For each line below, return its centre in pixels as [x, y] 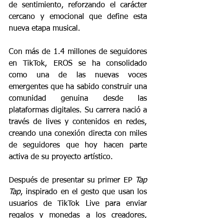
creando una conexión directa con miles [78, 134]
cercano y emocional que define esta [78, 17]
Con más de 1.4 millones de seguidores [78, 52]
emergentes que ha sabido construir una [78, 87]
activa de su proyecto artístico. [61, 157]
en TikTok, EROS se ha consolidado [78, 64]
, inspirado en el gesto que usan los [84, 192]
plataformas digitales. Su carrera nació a [78, 110]
